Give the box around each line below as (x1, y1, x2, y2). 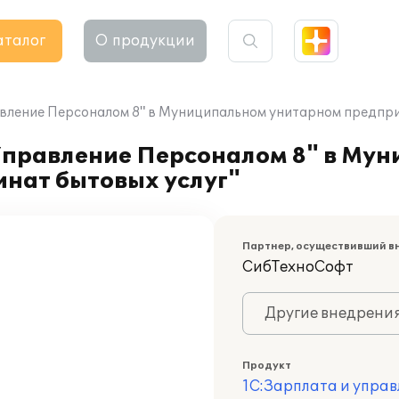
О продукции (95, 32, 195, 50)
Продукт (242, 360, 291, 371)
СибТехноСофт (242, 258, 354, 276)
